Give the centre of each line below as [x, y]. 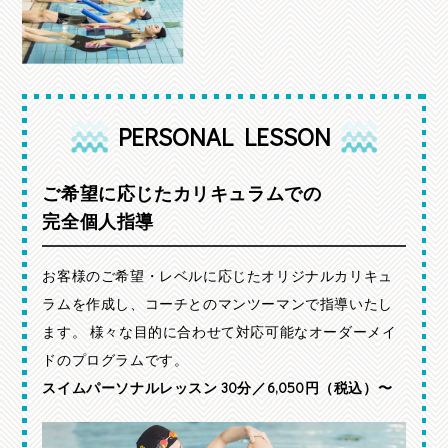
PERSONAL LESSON [224, 136]
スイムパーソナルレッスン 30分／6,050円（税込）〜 [217, 387]
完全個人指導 [98, 220]
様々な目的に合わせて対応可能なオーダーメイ [241, 331]
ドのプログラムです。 [115, 359]
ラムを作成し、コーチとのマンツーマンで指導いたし [217, 303]
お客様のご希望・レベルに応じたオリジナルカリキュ [217, 275]
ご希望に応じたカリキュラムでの [182, 192]
